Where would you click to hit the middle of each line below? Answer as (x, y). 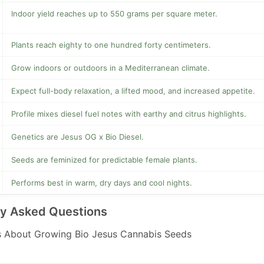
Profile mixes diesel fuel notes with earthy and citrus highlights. (129, 114)
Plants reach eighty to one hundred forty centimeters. (111, 45)
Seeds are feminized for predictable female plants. (104, 160)
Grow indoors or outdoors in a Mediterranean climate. (110, 68)
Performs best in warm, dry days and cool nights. (102, 183)
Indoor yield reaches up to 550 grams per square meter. (114, 14)
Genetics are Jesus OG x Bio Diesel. (77, 137)
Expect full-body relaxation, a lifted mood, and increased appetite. (133, 91)
